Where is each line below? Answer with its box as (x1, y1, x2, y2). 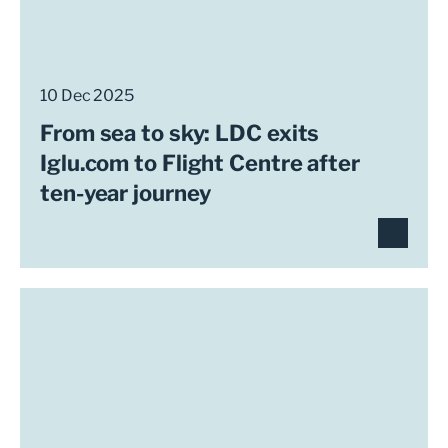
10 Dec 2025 (40, 86, 134, 105)
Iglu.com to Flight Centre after (40, 150, 360, 176)
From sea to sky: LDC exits (40, 120, 320, 146)
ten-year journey (40, 180, 211, 206)
